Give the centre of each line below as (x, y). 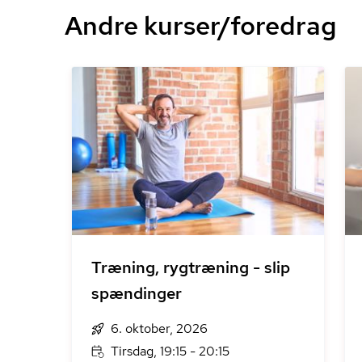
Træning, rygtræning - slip (191, 267)
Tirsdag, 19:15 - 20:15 (170, 351)
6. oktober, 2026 (159, 328)
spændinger (137, 293)
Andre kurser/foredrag (200, 25)
